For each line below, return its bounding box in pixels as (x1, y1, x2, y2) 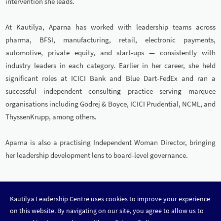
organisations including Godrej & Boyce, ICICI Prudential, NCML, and (5, 99, 216, 109)
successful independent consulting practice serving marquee (5, 86, 216, 96)
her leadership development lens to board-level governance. (5, 150, 188, 160)
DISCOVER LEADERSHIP (11, 198, 94, 209)
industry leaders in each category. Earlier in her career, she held (5, 61, 216, 71)
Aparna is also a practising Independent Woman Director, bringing (5, 138, 216, 147)
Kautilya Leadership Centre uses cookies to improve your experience (10, 195, 210, 203)
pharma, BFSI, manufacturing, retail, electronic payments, (5, 35, 216, 45)
